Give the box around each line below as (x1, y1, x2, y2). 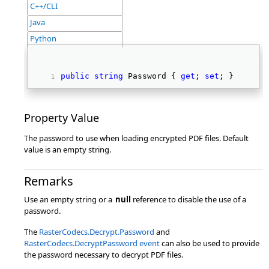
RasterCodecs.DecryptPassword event (24, 238, 160, 249)
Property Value (24, 110, 99, 125)
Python (30, 33, 56, 44)
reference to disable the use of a (131, 194, 246, 205)
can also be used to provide (160, 238, 259, 249)
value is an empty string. (24, 144, 111, 155)
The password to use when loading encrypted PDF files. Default (24, 133, 249, 144)
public (61, 71, 89, 80)
